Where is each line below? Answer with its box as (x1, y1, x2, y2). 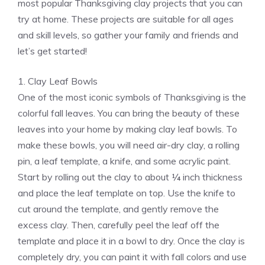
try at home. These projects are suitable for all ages (18, 13, 234, 25)
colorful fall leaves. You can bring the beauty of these (18, 107, 240, 119)
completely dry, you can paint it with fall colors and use (18, 251, 247, 263)
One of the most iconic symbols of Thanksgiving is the (18, 91, 246, 104)
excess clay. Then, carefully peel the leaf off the (18, 219, 219, 231)
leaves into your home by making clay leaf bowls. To (18, 123, 237, 135)
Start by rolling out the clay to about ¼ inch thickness (18, 171, 243, 183)
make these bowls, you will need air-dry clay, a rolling (18, 139, 240, 151)
